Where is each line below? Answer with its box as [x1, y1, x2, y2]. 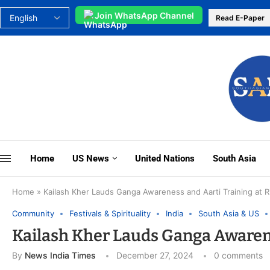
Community [12, 209, 54, 219]
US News [72, 153, 109, 165]
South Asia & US [198, 209, 259, 219]
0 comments [214, 250, 263, 261]
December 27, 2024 [116, 250, 193, 261]
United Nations [135, 153, 195, 165]
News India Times [25, 250, 96, 261]
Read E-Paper [216, 13, 265, 22]
